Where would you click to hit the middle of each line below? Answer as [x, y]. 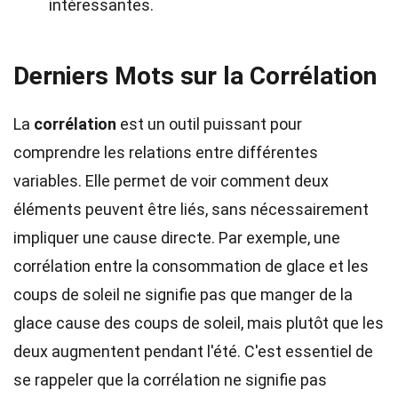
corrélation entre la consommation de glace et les [191, 266]
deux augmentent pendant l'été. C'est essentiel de [193, 351]
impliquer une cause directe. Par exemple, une [177, 238]
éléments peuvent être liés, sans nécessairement [191, 209]
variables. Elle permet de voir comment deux [171, 181]
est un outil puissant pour [209, 124]
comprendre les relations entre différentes [166, 152]
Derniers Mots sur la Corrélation [195, 76]
